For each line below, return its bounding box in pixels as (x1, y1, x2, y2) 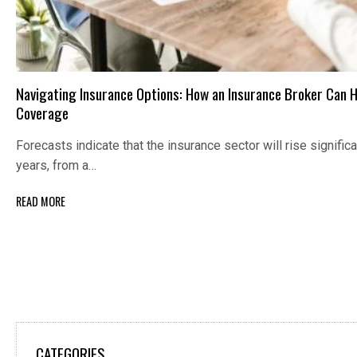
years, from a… (16, 157, 96, 173)
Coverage (16, 100, 69, 124)
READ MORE (16, 192, 65, 210)
